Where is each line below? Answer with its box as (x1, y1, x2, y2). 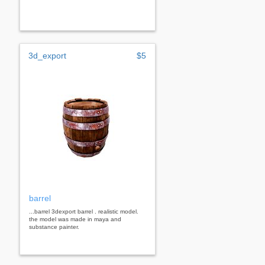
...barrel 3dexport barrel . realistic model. (29, 208, 138, 215)
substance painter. (29, 223, 79, 230)
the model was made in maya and (29, 215, 121, 222)
